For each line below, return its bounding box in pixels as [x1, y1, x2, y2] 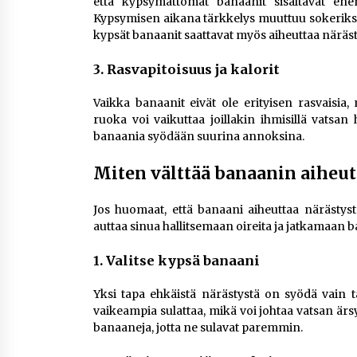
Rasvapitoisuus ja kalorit [107, 61, 280, 77]
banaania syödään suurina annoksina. [93, 129, 304, 143]
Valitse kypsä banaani [106, 253, 260, 269]
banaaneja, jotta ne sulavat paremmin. [93, 320, 303, 335]
